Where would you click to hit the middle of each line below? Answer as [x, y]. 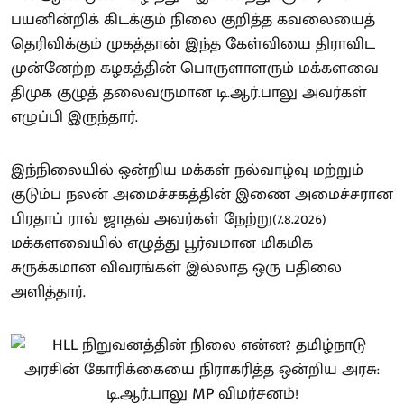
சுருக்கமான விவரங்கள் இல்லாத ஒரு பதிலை [176, 267]
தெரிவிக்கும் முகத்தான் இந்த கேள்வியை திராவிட [193, 44]
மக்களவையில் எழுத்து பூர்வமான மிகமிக [162, 243]
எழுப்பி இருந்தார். [74, 117]
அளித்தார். [48, 292]
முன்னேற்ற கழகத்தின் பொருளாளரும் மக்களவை [195, 68]
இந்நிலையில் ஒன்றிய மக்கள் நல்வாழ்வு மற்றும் [187, 170]
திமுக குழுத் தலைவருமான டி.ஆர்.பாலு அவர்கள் [189, 92]
